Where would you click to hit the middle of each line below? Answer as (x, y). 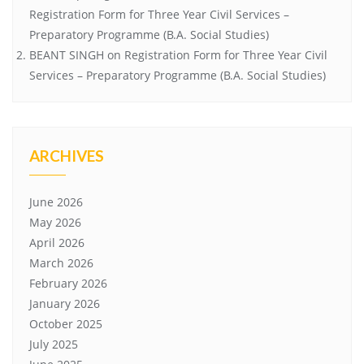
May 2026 (55, 222)
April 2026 (57, 242)
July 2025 (54, 344)
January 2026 (65, 303)
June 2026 (56, 201)
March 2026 (61, 262)
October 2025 (66, 323)
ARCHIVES (67, 155)
